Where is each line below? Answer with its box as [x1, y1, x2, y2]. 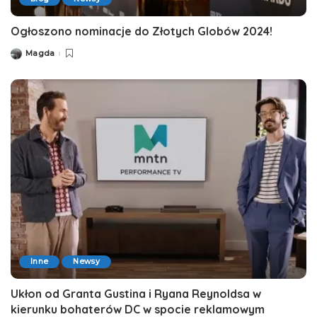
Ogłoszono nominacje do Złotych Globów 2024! [11, 23, 272, 38]
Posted [10, 51, 40, 62]
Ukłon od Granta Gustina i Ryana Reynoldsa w [11, 287, 261, 301]
